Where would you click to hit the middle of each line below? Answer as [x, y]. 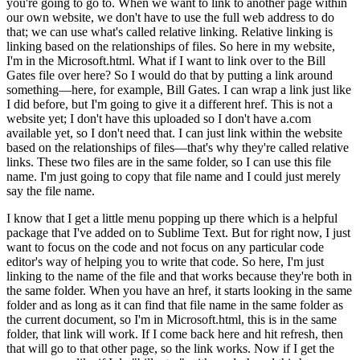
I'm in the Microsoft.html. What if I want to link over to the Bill [166, 61]
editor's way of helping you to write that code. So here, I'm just [165, 262]
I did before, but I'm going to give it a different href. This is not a [170, 104]
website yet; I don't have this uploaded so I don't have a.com [159, 119]
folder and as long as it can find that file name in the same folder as [175, 305]
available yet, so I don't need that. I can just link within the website [174, 133]
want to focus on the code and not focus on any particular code [165, 247]
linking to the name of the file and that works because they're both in [179, 276]
